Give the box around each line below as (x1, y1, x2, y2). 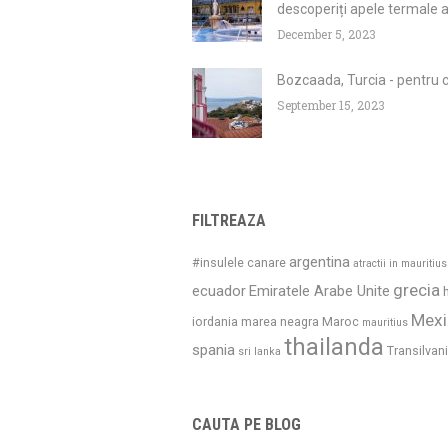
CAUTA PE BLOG (192, 415, 301, 435)
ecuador (192, 282, 246, 301)
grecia (393, 280, 440, 301)
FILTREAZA (192, 211, 266, 231)
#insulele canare (192, 255, 286, 271)
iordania (192, 314, 238, 330)
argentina (289, 253, 350, 272)
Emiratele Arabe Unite (249, 282, 390, 301)
